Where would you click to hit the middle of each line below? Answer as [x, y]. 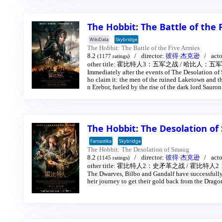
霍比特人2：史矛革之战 [151, 166]
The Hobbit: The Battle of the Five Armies [143, 48]
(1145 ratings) [113, 158]
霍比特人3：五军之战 [148, 65]
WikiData [99, 40]
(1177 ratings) [113, 56]
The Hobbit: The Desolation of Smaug [138, 150]
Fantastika [101, 141]
